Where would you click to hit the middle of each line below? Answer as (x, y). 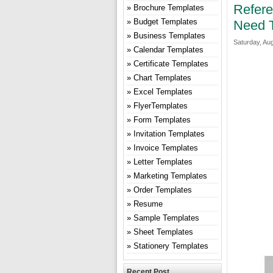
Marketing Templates (170, 176)
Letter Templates (163, 162)
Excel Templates (163, 92)
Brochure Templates (169, 8)
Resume (148, 204)
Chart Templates (162, 78)
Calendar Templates (168, 50)
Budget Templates (165, 22)
